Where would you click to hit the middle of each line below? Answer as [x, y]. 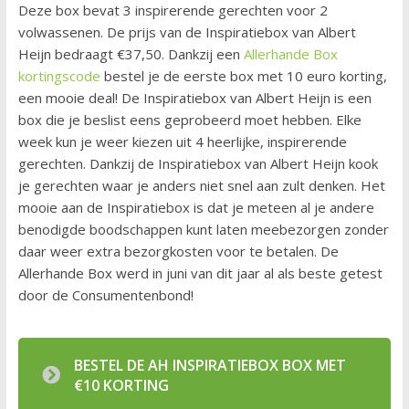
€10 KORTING [121, 386]
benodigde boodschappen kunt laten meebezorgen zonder [203, 230]
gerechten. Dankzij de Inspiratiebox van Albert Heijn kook [198, 164]
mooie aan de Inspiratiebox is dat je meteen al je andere [196, 208]
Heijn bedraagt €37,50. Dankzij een [131, 54]
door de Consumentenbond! [105, 295]
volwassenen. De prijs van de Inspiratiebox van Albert [187, 32]
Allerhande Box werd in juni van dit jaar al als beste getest [200, 273]
